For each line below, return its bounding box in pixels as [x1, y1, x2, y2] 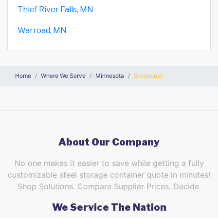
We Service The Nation [52, 201, 166, 213]
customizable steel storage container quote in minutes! [8, 169, 210, 180]
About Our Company [58, 136, 160, 148]
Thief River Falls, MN [18, 4, 93, 14]
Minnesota [95, 72, 124, 79]
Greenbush [134, 72, 163, 79]
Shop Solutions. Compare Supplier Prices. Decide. [17, 181, 201, 191]
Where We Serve [41, 72, 86, 79]
